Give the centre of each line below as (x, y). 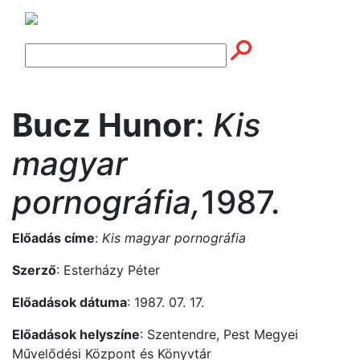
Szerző (34, 270)
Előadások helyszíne (76, 334)
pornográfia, (106, 202)
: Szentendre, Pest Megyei (219, 334)
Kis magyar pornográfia (174, 237)
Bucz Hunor (104, 125)
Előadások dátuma (70, 302)
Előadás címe (53, 237)
